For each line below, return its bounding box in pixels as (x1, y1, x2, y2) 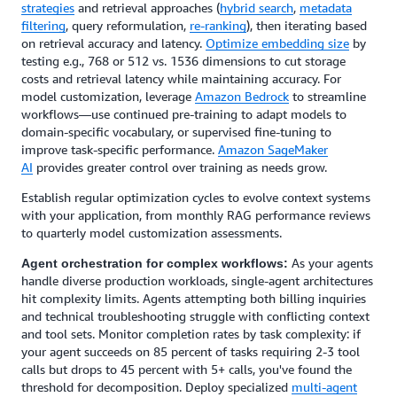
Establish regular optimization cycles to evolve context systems (21, 190, 370, 205)
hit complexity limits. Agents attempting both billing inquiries (21, 291, 366, 306)
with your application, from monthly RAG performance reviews (21, 207, 370, 222)
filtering (21, 18, 66, 33)
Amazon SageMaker (218, 142, 328, 157)
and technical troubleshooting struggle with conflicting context (21, 308, 370, 323)
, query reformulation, (66, 18, 190, 33)
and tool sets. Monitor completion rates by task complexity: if (21, 326, 361, 341)
